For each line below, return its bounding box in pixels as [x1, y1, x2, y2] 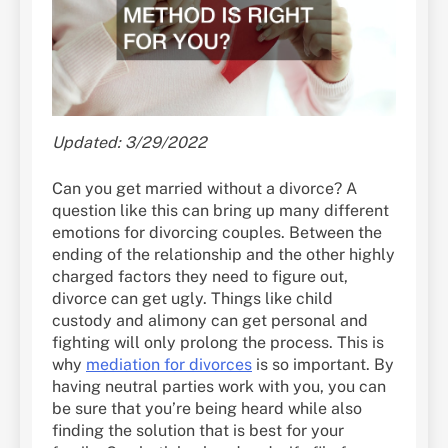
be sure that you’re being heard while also [52, 399, 362, 419]
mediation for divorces [86, 355, 252, 375]
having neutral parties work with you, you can [52, 377, 386, 397]
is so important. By [252, 355, 394, 375]
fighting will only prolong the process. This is [52, 333, 384, 353]
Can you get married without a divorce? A [52, 179, 357, 199]
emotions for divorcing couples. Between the [52, 223, 382, 243]
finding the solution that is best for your [52, 421, 344, 441]
